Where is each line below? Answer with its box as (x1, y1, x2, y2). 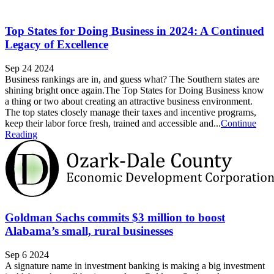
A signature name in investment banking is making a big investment (5, 260, 265, 271)
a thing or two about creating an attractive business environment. (5, 96, 253, 107)
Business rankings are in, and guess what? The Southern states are (5, 74, 259, 85)
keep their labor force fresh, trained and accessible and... (5, 118, 221, 129)
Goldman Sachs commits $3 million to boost (5, 210, 225, 224)
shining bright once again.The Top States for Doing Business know (5, 85, 264, 96)
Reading (5, 129, 37, 140)
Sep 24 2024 (5, 63, 54, 74)
